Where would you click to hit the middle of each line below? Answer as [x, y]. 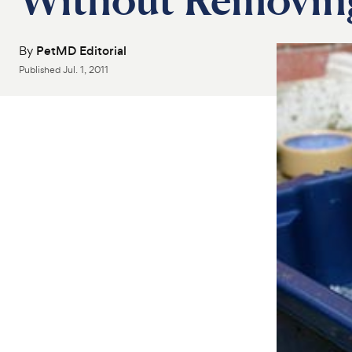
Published [41, 70]
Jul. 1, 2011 [86, 70]
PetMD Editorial [81, 51]
